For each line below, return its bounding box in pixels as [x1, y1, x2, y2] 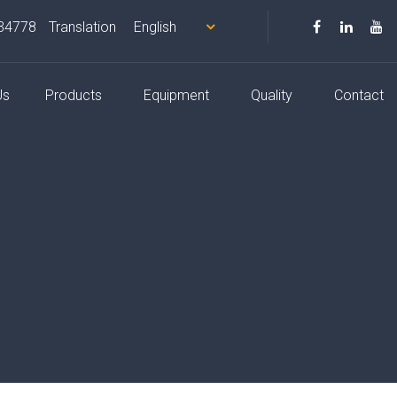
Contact [334, 87, 384, 104]
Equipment [144, 87, 209, 104]
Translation [49, 18, 116, 35]
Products [45, 87, 102, 104]
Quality [251, 87, 292, 104]
